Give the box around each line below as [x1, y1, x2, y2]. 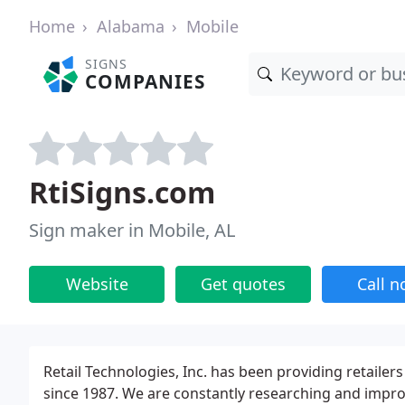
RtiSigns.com [29, 173, 215, 212]
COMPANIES [85, 69, 206, 94]
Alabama [97, 15, 165, 37]
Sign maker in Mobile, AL [29, 218, 235, 242]
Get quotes [201, 273, 286, 295]
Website [65, 273, 128, 295]
